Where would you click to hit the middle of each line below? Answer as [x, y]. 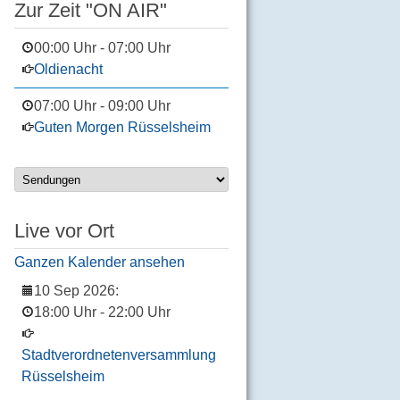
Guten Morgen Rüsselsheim [122, 128]
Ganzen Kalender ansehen [100, 262]
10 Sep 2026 [75, 290]
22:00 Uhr [139, 312]
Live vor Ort [64, 231]
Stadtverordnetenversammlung [119, 354]
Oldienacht [68, 70]
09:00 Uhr [139, 106]
